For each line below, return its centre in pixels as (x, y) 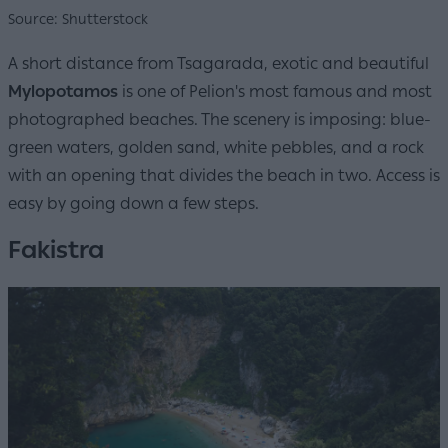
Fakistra (56, 249)
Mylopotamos (63, 91)
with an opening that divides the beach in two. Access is (224, 175)
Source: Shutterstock (78, 19)
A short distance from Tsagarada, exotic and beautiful (218, 63)
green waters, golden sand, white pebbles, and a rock (216, 147)
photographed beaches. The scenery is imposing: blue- (219, 119)
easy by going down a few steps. (133, 203)
